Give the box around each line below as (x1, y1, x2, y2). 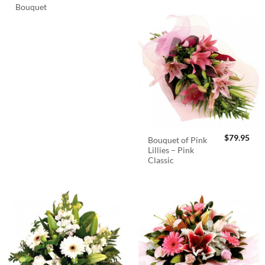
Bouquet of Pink (148, 135, 208, 146)
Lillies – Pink (148, 146, 195, 156)
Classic (148, 156, 174, 166)
